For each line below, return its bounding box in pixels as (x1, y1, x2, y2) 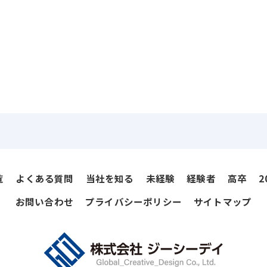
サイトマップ (194, 195, 252, 208)
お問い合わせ (15, 195, 73, 208)
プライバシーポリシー (85, 195, 182, 208)
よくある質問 (15, 172, 74, 185)
